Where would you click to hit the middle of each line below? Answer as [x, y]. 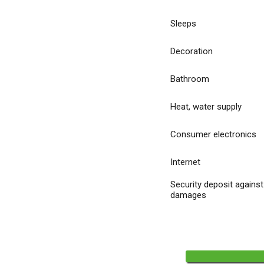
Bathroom [190, 79]
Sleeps [183, 24]
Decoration [192, 51]
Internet [185, 162]
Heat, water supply [206, 107]
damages [188, 195]
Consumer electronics [213, 134]
